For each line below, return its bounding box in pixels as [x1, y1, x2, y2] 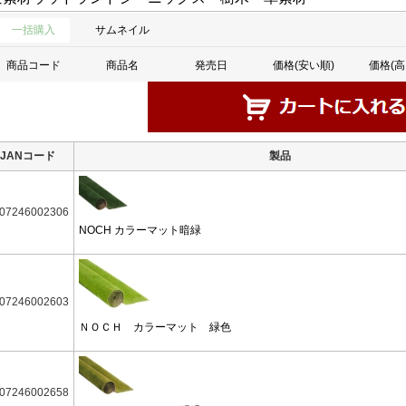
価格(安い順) [273, 59, 334, 72]
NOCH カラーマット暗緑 [79, 223, 201, 237]
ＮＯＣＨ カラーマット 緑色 [79, 321, 231, 333]
